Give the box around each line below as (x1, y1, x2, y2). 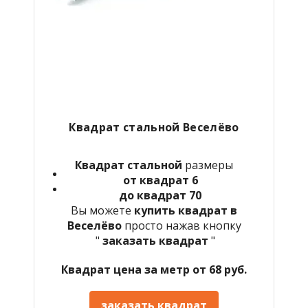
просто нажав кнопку (121, 217, 241, 233)
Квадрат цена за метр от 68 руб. (61, 261, 247, 277)
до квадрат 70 (119, 187, 201, 203)
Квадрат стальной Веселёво (69, 119, 239, 135)
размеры (182, 157, 233, 173)
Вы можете (71, 202, 134, 218)
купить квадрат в (134, 202, 237, 218)
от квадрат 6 (122, 172, 198, 188)
